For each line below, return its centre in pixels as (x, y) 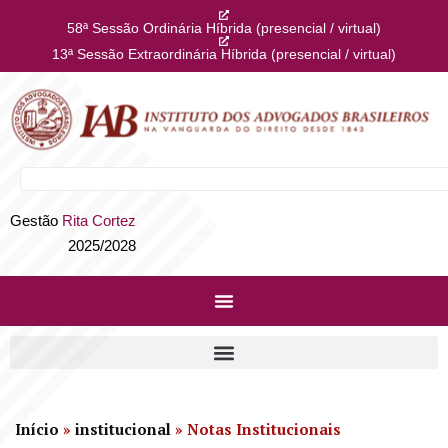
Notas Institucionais (264, 429)
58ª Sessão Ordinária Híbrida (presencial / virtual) (224, 28)
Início (37, 429)
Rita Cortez (99, 220)
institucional (123, 429)
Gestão (36, 220)
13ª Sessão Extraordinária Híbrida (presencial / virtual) (224, 54)
